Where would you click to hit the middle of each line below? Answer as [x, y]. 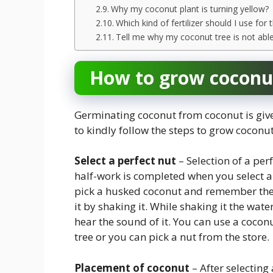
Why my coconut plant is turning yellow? [190, 9]
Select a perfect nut [126, 161]
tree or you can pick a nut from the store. [172, 237]
